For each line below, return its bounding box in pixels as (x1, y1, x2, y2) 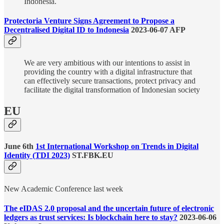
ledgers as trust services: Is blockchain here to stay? (4, 212, 177, 221)
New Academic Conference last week (4, 184, 125, 193)
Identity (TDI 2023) (4, 151, 70, 160)
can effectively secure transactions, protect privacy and (24, 76, 195, 85)
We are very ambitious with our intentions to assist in (24, 58, 190, 67)
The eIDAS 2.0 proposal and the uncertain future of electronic (4, 203, 214, 212)
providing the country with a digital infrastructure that (24, 67, 192, 76)
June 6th (4, 142, 35, 151)
